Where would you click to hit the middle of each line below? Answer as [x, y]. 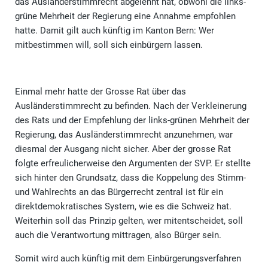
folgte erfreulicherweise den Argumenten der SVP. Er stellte [133, 164]
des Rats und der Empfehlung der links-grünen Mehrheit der [132, 121]
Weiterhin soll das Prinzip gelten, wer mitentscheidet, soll [129, 221]
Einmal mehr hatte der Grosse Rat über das [100, 92]
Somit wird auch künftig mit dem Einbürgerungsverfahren [128, 259]
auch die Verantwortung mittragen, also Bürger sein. [118, 235]
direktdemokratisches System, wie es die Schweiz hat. [123, 207]
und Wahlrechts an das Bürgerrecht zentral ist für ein [119, 192]
